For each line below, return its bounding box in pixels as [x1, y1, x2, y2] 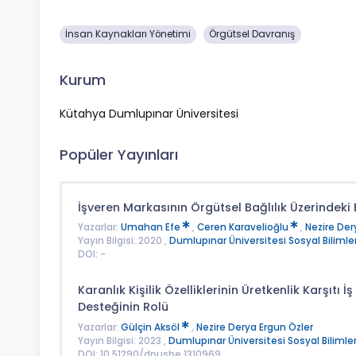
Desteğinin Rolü [77, 299, 168, 315]
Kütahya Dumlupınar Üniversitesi [60, 106, 238, 122]
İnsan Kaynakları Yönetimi [65, 27, 192, 41]
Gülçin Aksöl [120, 320, 182, 334]
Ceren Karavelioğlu [196, 221, 291, 234]
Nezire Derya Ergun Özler [195, 320, 313, 334]
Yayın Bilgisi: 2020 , [77, 234, 169, 248]
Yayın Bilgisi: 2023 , [77, 334, 168, 347]
